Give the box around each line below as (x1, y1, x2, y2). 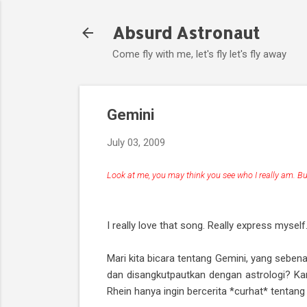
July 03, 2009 (106, 136, 165, 149)
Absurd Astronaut (112, 22, 260, 43)
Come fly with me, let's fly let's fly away (112, 48, 286, 60)
